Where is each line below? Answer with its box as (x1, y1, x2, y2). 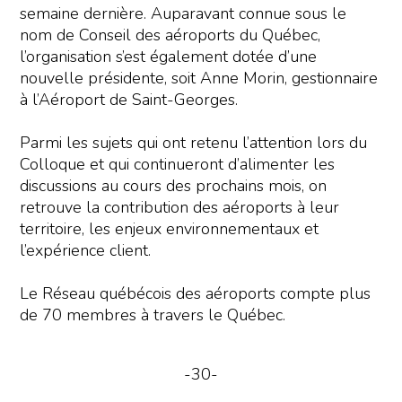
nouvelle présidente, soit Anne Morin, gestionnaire (20, 67, 379, 90)
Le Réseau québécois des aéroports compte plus (20, 283, 371, 305)
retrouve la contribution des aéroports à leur (20, 197, 340, 219)
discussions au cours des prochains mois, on (20, 175, 328, 197)
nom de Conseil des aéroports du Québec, (20, 24, 321, 47)
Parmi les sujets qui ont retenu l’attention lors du (20, 132, 368, 154)
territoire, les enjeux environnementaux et (20, 218, 319, 240)
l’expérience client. (20, 240, 152, 262)
